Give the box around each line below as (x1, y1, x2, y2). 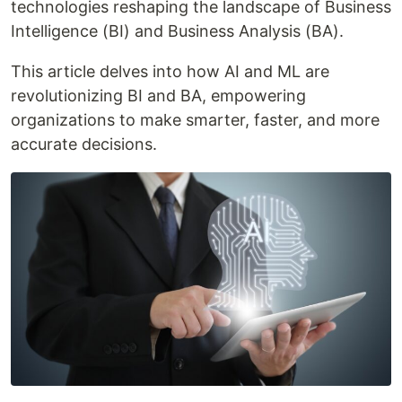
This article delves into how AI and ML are (11, 61, 329, 81)
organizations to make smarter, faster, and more (11, 109, 380, 129)
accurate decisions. (11, 134, 157, 153)
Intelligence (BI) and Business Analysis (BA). (11, 21, 344, 40)
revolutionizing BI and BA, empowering (11, 85, 306, 105)
